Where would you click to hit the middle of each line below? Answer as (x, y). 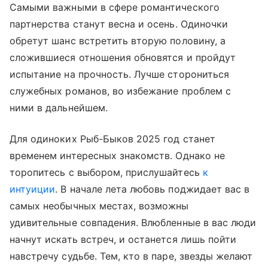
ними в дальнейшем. (59, 107)
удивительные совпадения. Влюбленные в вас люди (133, 222)
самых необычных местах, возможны (99, 205)
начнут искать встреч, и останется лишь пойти (123, 239)
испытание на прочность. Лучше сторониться (119, 74)
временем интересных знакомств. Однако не (117, 155)
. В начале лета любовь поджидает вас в (153, 189)
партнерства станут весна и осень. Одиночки (119, 24)
